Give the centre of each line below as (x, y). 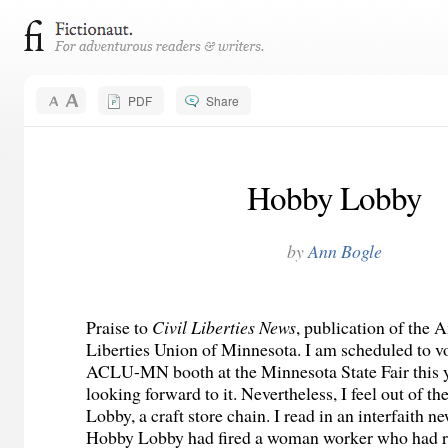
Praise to (119, 327)
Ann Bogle (344, 250)
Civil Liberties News (224, 327)
